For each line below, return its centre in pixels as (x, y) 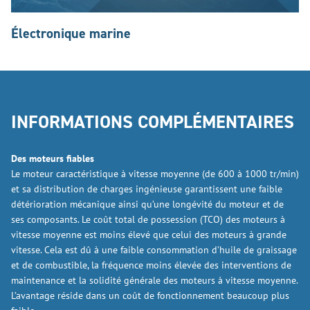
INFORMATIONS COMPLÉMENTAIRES (153, 122)
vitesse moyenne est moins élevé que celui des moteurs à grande (149, 235)
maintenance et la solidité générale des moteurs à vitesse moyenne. (154, 280)
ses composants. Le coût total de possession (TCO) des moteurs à (148, 219)
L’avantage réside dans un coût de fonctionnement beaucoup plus (150, 295)
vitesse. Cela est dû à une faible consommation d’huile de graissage (154, 250)
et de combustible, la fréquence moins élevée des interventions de (151, 265)
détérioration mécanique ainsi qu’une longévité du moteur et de (147, 204)
